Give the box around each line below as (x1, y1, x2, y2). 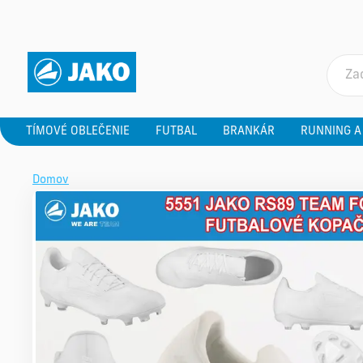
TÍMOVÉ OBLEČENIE (26, 125, 130, 138)
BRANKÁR (223, 125, 275, 138)
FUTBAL (156, 125, 197, 138)
